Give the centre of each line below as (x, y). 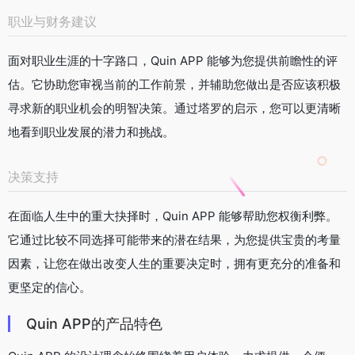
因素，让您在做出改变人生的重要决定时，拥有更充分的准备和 (174, 263)
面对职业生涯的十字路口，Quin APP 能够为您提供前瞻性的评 (173, 60)
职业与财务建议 (52, 21)
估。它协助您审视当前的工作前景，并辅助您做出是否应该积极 (174, 84)
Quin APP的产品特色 (94, 323)
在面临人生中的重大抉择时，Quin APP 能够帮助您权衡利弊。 (173, 216)
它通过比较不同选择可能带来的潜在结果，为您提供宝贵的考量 (174, 239)
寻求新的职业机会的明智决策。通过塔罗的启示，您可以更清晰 (174, 108)
